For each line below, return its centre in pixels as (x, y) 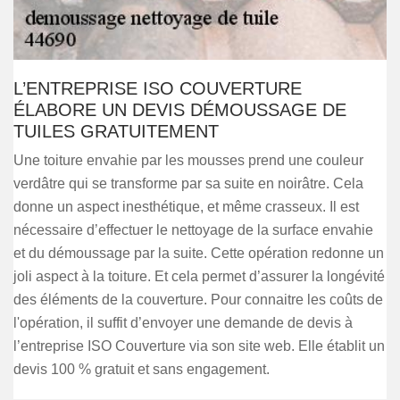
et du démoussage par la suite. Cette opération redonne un (199, 253)
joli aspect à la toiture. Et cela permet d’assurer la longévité (199, 276)
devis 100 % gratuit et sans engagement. (142, 369)
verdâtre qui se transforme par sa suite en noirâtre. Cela (188, 183)
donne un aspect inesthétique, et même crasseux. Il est (186, 207)
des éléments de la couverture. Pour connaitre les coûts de (198, 300)
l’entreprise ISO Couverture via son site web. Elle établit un (199, 346)
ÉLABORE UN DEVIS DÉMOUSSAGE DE (180, 110)
